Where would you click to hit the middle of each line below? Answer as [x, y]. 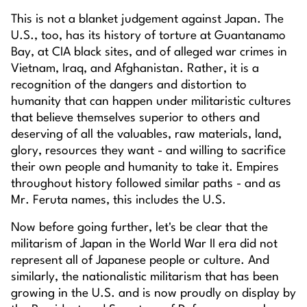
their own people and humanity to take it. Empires [145, 168]
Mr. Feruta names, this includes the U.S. [119, 201]
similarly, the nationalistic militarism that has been [145, 278]
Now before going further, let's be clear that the [139, 228]
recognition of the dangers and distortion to [129, 86]
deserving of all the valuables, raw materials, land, [146, 135]
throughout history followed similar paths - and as [146, 184]
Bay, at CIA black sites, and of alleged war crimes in [149, 53]
